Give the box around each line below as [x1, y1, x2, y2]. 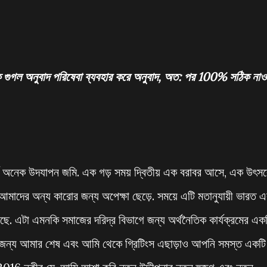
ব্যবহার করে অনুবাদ [85, 69, 158, 84]
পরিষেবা [52, 69, 82, 84]
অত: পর [164, 69, 195, 84]
